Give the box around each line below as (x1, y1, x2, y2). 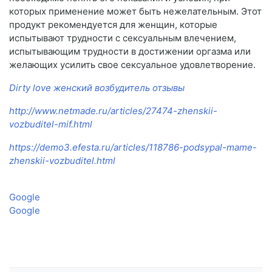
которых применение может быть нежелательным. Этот (9, 5, 262, 18)
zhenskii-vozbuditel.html (9, 155, 115, 167)
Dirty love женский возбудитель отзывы (9, 82, 185, 94)
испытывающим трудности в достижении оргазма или (9, 46, 251, 58)
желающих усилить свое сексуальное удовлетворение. (9, 59, 256, 71)
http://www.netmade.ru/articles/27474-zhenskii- (9, 105, 217, 117)
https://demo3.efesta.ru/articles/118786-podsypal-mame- (9, 141, 257, 154)
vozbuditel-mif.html (9, 118, 92, 131)
